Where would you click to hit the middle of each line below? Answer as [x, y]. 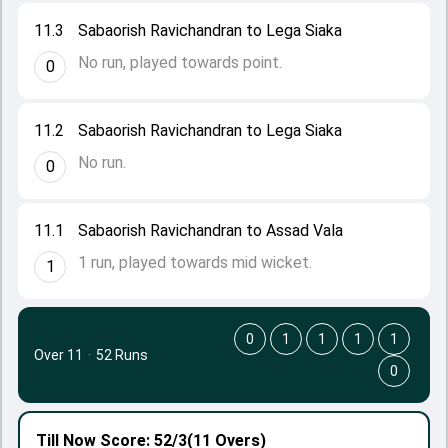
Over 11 [58, 355]
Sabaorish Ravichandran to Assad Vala [210, 230]
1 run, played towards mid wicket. [195, 262]
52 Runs [122, 355]
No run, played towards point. [180, 62]
